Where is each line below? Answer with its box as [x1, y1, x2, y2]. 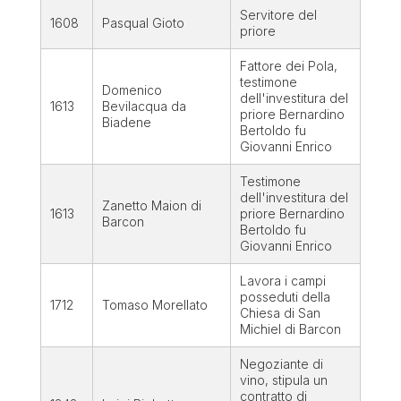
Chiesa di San [239, 305, 320, 321]
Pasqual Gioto [101, 15, 184, 31]
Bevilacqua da [101, 98, 186, 115]
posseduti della [239, 289, 330, 305]
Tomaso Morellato [101, 297, 208, 313]
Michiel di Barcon [239, 321, 341, 337]
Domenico [101, 82, 162, 98]
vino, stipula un [239, 372, 328, 388]
